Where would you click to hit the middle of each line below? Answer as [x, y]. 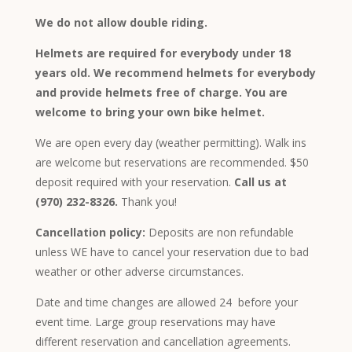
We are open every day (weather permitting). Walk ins [170, 143]
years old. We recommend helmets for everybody [175, 73]
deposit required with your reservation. [134, 182]
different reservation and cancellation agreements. [163, 342]
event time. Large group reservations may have [155, 322]
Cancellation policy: [90, 233]
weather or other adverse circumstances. [139, 272]
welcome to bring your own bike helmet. [151, 112]
